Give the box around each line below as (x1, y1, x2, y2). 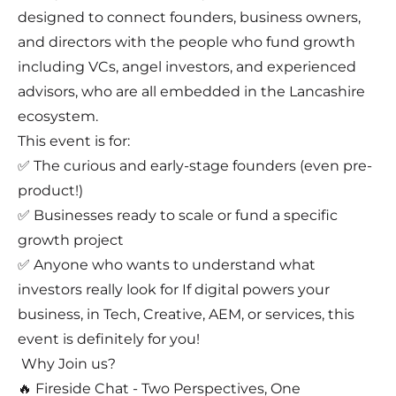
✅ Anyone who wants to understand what (18, 255, 316, 273)
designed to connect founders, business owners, (18, 8, 361, 26)
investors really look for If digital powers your (18, 280, 330, 298)
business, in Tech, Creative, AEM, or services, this (18, 305, 354, 323)
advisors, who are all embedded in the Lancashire (18, 82, 365, 100)
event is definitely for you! (18, 330, 200, 347)
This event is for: (18, 132, 130, 149)
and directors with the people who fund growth (18, 33, 355, 50)
